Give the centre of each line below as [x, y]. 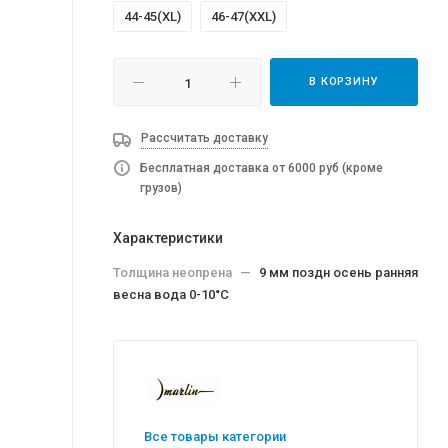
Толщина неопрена [174, 272]
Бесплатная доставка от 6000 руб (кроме [261, 168]
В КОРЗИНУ [344, 81]
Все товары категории [215, 436]
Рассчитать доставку [204, 138]
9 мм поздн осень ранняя [338, 272]
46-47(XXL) [243, 16]
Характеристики [168, 238]
